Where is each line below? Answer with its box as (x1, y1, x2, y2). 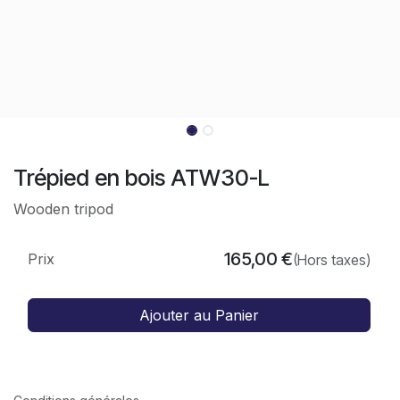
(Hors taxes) (293, 250, 371, 269)
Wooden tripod (13, 199, 118, 218)
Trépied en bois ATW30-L (13, 163, 270, 191)
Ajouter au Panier (139, 305, 259, 324)
